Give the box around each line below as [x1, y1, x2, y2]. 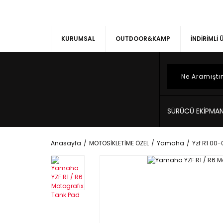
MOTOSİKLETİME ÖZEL [89, 139, 149, 147]
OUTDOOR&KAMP [115, 34, 170, 43]
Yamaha [157, 139, 184, 147]
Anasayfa [51, 139, 81, 147]
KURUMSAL [61, 34, 95, 43]
